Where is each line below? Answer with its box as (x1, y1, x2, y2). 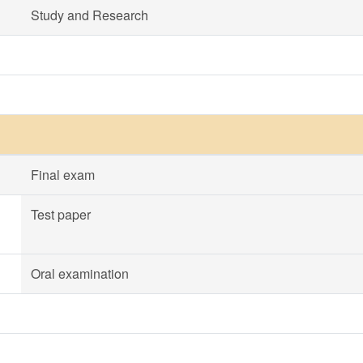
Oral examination (31, 264, 129, 283)
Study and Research (31, 6, 148, 24)
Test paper (31, 205, 91, 224)
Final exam (31, 165, 95, 184)
